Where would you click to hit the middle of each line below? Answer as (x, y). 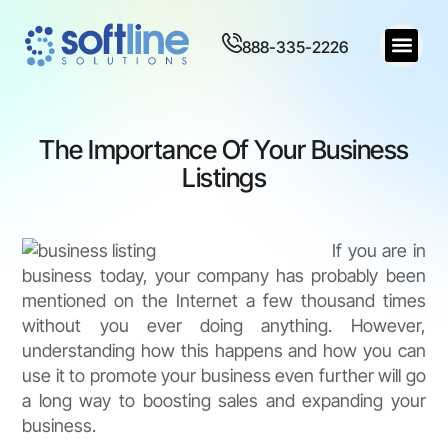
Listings (224, 178)
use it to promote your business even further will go (224, 376)
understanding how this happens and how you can (224, 351)
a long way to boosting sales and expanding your (224, 401)
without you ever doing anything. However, (224, 326)
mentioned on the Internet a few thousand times (224, 301)
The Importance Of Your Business (224, 150)
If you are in (379, 251)
